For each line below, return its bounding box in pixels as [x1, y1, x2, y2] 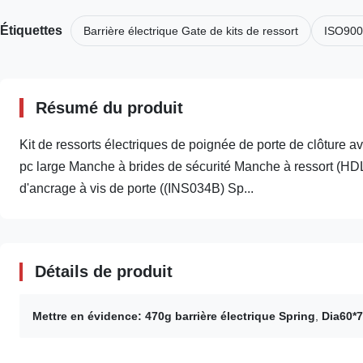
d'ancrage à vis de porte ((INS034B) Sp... [19, 181, 254, 195]
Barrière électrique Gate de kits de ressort [83, 24, 298, 37]
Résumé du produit [36, 99, 183, 117]
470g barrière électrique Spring [145, 310, 315, 322]
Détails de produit [35, 263, 173, 280]
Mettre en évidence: [32, 310, 142, 322]
